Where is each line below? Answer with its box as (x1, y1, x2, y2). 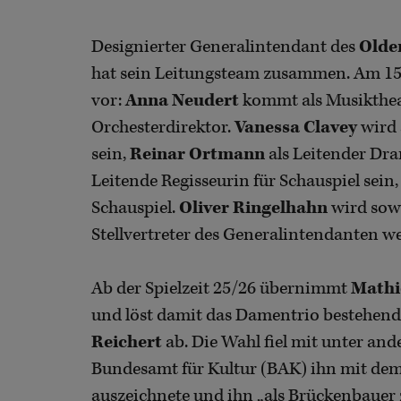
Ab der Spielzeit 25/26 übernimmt (91, 277, 351, 301)
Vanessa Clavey (235, 116, 361, 140)
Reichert (91, 331, 162, 354)
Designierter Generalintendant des (91, 36, 359, 59)
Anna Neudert (125, 90, 239, 113)
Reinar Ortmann (130, 143, 265, 166)
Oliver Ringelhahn (179, 197, 328, 220)
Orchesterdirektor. (91, 116, 235, 140)
